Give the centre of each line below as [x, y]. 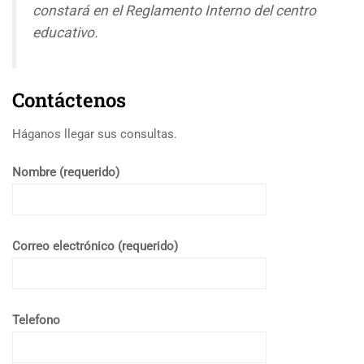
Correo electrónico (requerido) [95, 246]
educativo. [67, 32]
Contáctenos [69, 100]
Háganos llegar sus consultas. [95, 134]
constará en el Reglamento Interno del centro [174, 11]
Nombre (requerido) [66, 172]
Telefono [36, 320]
